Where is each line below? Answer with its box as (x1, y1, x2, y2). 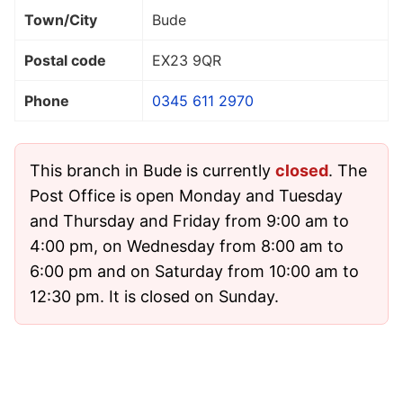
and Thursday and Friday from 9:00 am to (30, 210, 349, 230)
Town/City (24, 10, 97, 29)
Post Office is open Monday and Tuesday (30, 185, 343, 205)
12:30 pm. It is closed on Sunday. (30, 286, 279, 306)
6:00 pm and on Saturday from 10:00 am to (30, 261, 359, 281)
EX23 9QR (152, 50, 221, 69)
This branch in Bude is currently (30, 160, 275, 180)
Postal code (24, 50, 106, 69)
